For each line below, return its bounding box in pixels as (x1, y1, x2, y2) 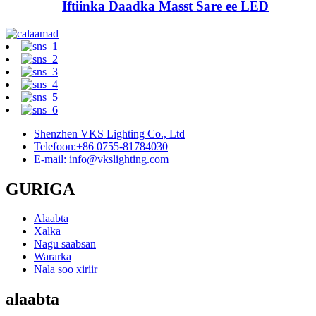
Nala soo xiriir (34, 263, 97, 276)
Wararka (34, 250, 71, 263)
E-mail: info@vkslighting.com (34, 152, 169, 165)
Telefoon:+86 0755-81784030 (34, 140, 168, 152)
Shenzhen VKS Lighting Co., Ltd (34, 127, 185, 140)
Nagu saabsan (34, 238, 96, 250)
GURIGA (6, 179, 75, 198)
